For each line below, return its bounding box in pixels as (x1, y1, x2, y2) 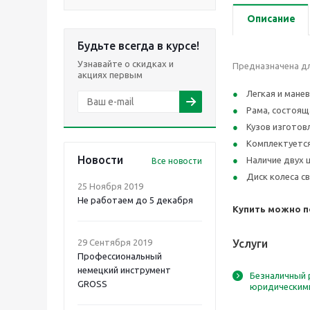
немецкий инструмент (77, 265, 171, 275)
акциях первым (77, 70, 143, 80)
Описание (247, 13, 295, 24)
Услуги (232, 237, 268, 250)
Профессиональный (77, 251, 162, 261)
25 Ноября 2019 (77, 181, 143, 191)
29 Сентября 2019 (77, 237, 152, 247)
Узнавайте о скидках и (77, 59, 174, 69)
